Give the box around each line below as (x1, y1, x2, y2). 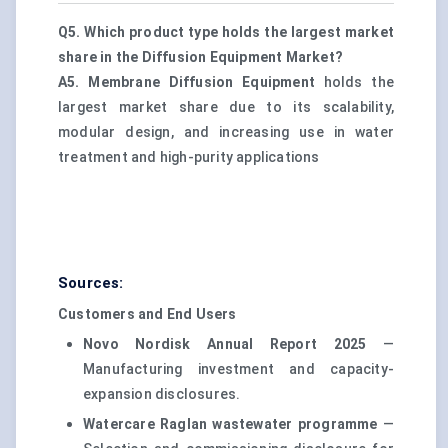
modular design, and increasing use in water (58, 124, 394, 141)
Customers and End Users (58, 306, 237, 323)
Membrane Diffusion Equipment (88, 74, 315, 91)
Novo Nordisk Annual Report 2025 (83, 336, 367, 353)
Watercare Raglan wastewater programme (83, 416, 378, 433)
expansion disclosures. (83, 386, 241, 403)
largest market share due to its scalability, (58, 99, 394, 116)
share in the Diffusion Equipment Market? (58, 49, 343, 66)
